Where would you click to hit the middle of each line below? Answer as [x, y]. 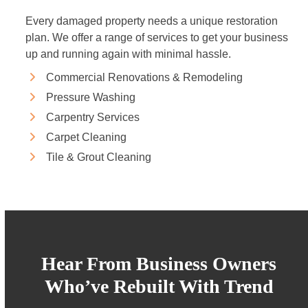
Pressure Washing [91, 97]
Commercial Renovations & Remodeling [145, 77]
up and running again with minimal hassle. [129, 54]
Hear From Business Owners [159, 264]
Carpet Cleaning [87, 137]
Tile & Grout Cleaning [99, 157]
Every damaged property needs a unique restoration [152, 21]
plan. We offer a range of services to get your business [157, 37]
